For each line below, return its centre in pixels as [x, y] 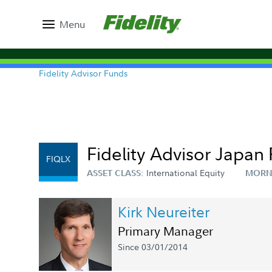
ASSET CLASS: [117, 173]
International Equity [185, 173]
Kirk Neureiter [164, 211]
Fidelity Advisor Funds [83, 73]
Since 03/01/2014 [153, 247]
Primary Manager [165, 231]
